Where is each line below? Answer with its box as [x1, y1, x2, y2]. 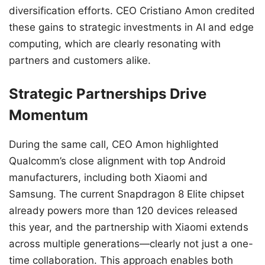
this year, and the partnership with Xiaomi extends [9, 221, 248, 234]
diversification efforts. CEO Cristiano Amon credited [9, 4, 255, 17]
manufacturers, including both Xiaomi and [9, 172, 208, 184]
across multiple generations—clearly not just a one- [9, 238, 253, 250]
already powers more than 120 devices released [9, 205, 238, 217]
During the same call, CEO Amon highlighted [9, 138, 219, 151]
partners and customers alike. [9, 54, 151, 66]
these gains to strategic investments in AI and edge [9, 21, 254, 33]
